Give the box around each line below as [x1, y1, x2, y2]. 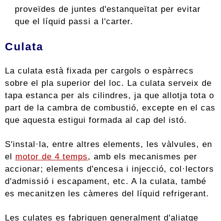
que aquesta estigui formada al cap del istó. [5, 115, 187, 125]
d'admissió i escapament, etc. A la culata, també [5, 176, 206, 186]
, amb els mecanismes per [88, 151, 197, 162]
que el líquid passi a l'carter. [15, 16, 133, 27]
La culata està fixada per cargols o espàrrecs [5, 66, 194, 76]
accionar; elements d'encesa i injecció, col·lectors [5, 164, 214, 174]
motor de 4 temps [15, 151, 88, 162]
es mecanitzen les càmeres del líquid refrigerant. [5, 188, 209, 199]
